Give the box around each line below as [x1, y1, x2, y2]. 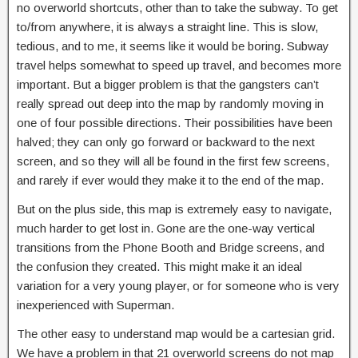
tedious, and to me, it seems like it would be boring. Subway [17, 39, 329, 53]
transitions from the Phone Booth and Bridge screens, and [17, 241, 324, 254]
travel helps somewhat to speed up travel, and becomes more [17, 58, 341, 72]
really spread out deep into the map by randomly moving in [17, 97, 324, 110]
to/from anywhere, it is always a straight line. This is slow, [17, 20, 318, 34]
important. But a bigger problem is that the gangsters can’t [17, 78, 319, 91]
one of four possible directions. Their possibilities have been [17, 116, 332, 129]
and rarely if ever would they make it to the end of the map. [17, 173, 324, 187]
